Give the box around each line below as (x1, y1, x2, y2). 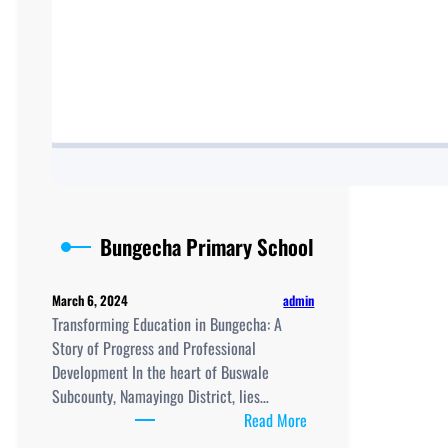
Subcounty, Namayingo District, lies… (52, 384, 269, 409)
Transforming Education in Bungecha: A (52, 312, 282, 337)
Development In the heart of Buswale (52, 360, 269, 385)
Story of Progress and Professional (52, 336, 256, 361)
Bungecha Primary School (100, 231, 315, 263)
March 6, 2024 (52, 290, 128, 311)
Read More (244, 408, 308, 433)
